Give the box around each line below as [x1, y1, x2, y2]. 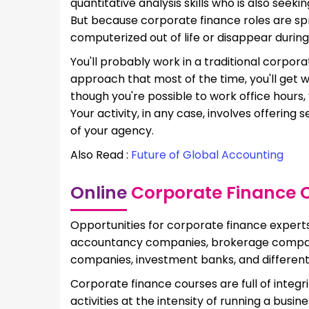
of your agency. [70, 122, 154, 139]
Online [70, 180, 127, 205]
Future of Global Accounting [131, 146, 283, 163]
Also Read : [70, 146, 131, 163]
